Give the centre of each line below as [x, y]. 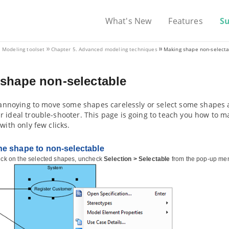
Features [186, 21]
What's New [128, 21]
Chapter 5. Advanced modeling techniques [104, 49]
